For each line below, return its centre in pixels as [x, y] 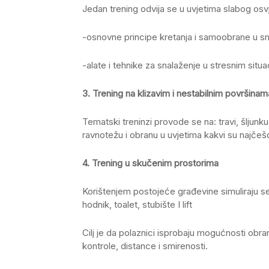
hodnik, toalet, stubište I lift [137, 204]
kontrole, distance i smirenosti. [145, 246]
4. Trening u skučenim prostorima [150, 163]
